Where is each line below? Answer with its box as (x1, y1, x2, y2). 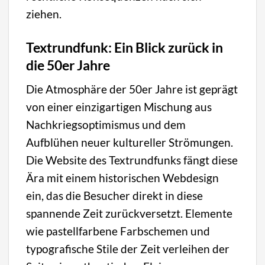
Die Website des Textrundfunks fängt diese (26, 153, 238, 167)
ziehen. (26, 7, 62, 21)
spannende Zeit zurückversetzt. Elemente (26, 206, 233, 221)
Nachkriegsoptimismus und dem (26, 118, 186, 132)
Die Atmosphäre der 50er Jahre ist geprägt (26, 82, 238, 96)
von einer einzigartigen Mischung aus (26, 100, 212, 114)
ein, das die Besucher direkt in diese (26, 189, 203, 203)
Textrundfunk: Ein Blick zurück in (26, 38, 224, 56)
